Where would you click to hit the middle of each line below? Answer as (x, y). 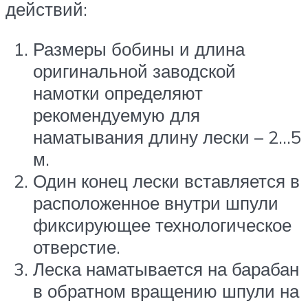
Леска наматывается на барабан (166, 268)
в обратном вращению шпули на (166, 290)
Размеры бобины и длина (139, 48)
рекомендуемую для (117, 114)
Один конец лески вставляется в (166, 180)
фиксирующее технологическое (162, 224)
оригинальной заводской (134, 70)
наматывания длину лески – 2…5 (167, 136)
